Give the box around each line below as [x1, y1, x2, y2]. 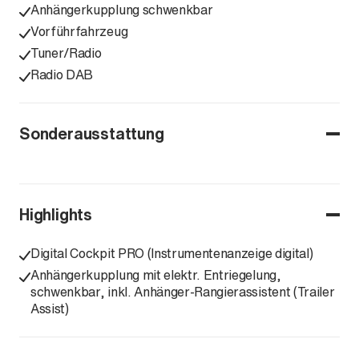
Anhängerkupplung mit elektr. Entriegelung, [30, 265, 281, 284]
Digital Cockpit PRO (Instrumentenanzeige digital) [30, 244, 313, 263]
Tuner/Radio [30, 43, 102, 63]
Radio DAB [30, 65, 94, 84]
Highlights [19, 203, 92, 226]
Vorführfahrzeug [30, 22, 128, 41]
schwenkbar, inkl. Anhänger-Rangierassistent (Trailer [30, 282, 335, 301]
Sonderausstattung [19, 122, 164, 145]
